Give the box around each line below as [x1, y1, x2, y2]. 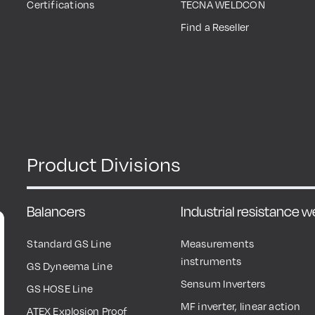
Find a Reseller [180, 20, 250, 33]
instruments [180, 254, 242, 267]
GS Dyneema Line [27, 259, 112, 272]
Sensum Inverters [180, 276, 266, 290]
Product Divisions [27, 152, 181, 176]
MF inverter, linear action [180, 299, 300, 312]
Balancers [27, 202, 86, 220]
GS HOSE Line [27, 281, 94, 295]
